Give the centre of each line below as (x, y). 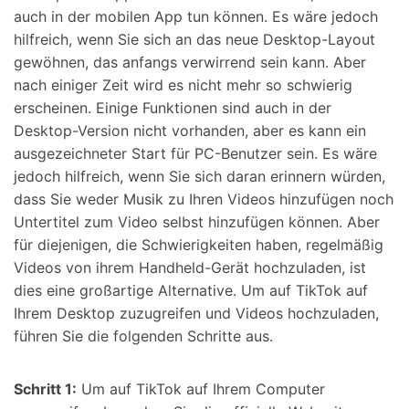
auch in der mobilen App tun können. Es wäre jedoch (196, 16)
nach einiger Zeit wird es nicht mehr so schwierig (183, 84)
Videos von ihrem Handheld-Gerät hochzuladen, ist (190, 267)
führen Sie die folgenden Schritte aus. (143, 336)
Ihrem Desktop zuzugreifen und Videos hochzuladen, (196, 313)
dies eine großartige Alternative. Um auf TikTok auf (191, 290)
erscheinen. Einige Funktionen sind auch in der (173, 107)
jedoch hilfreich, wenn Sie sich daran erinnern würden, (199, 176)
